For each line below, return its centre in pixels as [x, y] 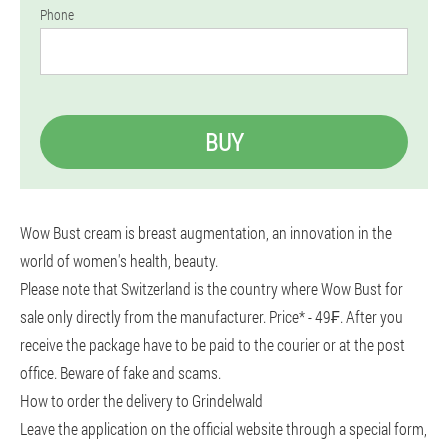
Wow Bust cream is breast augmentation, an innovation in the [206, 232]
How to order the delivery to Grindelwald [141, 400]
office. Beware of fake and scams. [120, 372]
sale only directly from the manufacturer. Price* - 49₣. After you [211, 316]
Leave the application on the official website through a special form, [223, 428]
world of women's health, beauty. [119, 260]
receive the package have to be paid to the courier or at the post [212, 344]
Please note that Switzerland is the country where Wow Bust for [211, 288]
